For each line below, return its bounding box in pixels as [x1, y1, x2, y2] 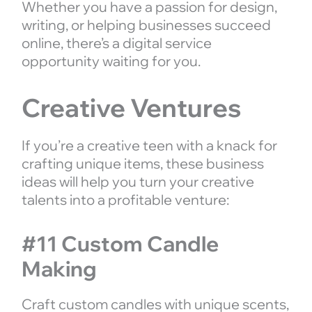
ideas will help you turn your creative [21, 172, 254, 190]
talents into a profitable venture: [21, 190, 229, 208]
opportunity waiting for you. [21, 52, 201, 70]
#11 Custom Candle [21, 230, 219, 257]
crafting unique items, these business [21, 154, 264, 172]
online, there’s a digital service [21, 33, 212, 52]
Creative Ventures [21, 91, 241, 123]
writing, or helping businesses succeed [21, 15, 271, 33]
